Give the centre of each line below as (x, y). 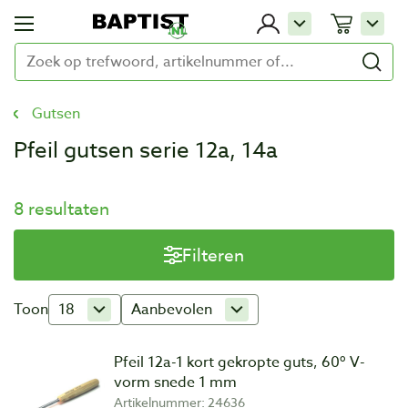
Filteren (213, 255)
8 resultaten (61, 209)
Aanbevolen (172, 310)
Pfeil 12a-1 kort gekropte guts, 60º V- (240, 362)
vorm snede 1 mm (175, 382)
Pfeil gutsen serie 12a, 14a (146, 151)
